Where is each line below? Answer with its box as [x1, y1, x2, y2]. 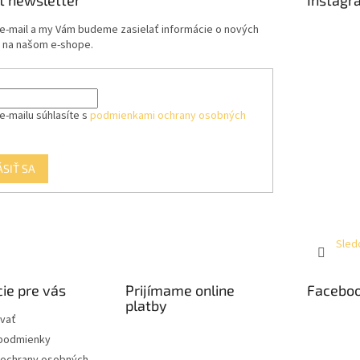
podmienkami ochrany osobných [89, 108, 246, 125]
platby [125, 296, 167, 314]
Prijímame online [125, 280, 235, 299]
